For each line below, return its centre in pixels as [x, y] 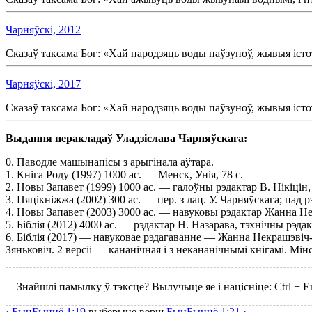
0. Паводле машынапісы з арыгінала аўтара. [110, 162]
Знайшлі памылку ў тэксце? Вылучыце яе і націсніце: [146, 287]
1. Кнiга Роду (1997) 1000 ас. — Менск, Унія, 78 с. [124, 175]
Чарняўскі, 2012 [43, 30]
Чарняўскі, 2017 [43, 84]
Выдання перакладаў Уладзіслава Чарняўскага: [126, 139]
